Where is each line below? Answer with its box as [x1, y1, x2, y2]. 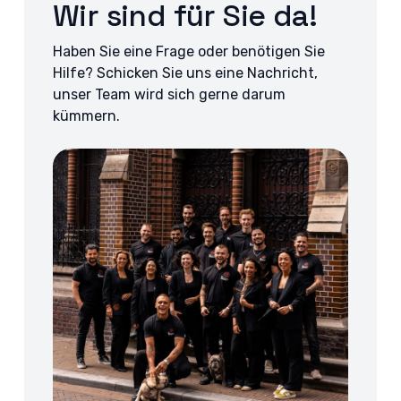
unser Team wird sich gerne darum [53, 85, 286, 103]
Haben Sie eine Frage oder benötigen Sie [53, 42, 326, 60]
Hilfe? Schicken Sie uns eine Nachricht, [53, 64, 319, 81]
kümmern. [53, 107, 121, 124]
